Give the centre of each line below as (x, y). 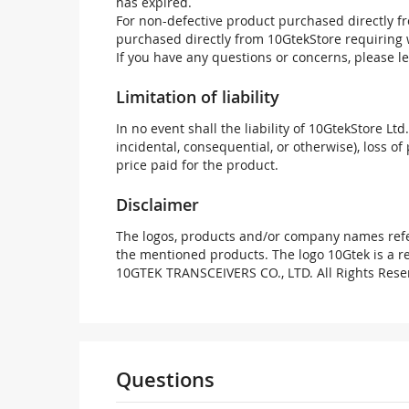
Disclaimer (157, 204)
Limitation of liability (198, 97)
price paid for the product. (197, 165)
